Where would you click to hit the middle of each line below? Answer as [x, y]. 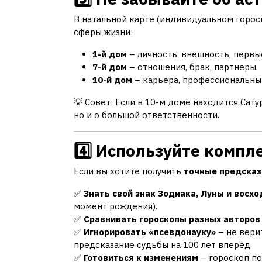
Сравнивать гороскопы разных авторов [172, 219]
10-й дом [112, 80]
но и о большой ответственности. [146, 115]
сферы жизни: [103, 32]
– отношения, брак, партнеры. [192, 67]
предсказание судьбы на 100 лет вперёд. [163, 244]
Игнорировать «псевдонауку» [150, 232]
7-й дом [110, 67]
